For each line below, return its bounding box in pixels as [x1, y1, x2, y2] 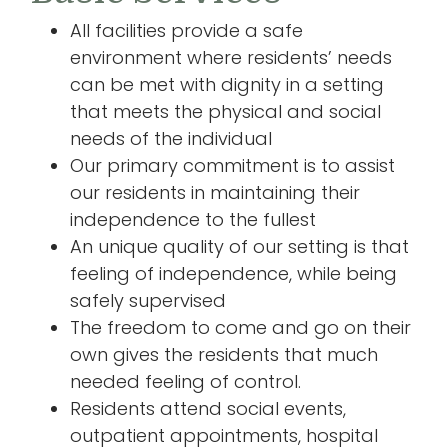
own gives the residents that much [70, 341, 378, 367]
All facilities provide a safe [70, 17, 303, 43]
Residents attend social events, [70, 395, 346, 421]
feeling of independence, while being [70, 260, 397, 286]
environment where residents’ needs [70, 44, 392, 70]
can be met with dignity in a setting [70, 71, 384, 97]
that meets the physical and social [70, 98, 381, 124]
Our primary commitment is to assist [70, 152, 395, 178]
